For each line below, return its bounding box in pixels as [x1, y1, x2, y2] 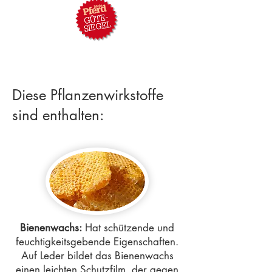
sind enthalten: [12, 106, 104, 124]
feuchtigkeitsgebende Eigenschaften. [16, 235, 178, 248]
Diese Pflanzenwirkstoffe [12, 86, 163, 104]
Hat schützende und [82, 221, 174, 234]
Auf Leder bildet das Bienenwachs [21, 249, 174, 262]
